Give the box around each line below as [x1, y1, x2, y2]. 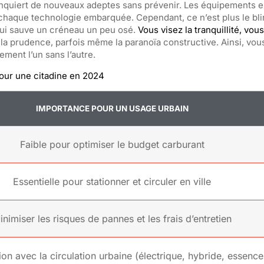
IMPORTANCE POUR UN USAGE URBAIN [35, 103, 189, 113]
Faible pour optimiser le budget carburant [19, 138, 204, 150]
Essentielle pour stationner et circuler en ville [13, 175, 212, 187]
